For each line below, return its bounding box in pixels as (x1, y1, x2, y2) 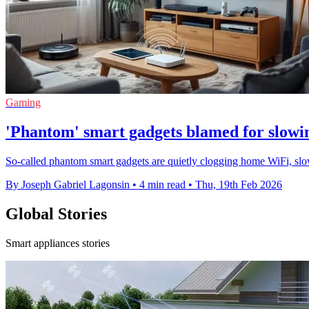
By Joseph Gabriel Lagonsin (6, 179, 130, 191)
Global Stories (6, 205, 107, 223)
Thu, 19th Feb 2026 (195, 179, 282, 191)
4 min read (139, 179, 186, 191)
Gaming (6, 97, 41, 109)
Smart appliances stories (6, 237, 110, 249)
